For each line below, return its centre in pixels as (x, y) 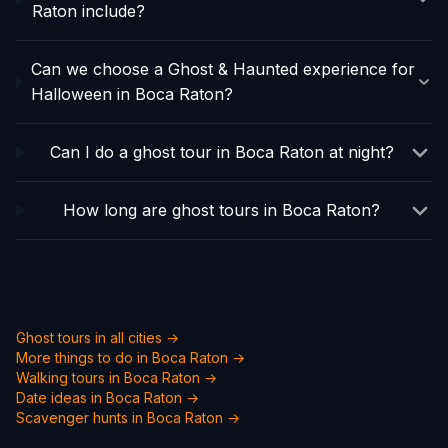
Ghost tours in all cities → (97, 337)
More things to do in (84, 357)
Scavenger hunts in (81, 417)
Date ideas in (61, 397)
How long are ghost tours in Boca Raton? (222, 210)
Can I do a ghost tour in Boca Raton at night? (221, 152)
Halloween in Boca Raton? (131, 94)
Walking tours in (70, 377)
